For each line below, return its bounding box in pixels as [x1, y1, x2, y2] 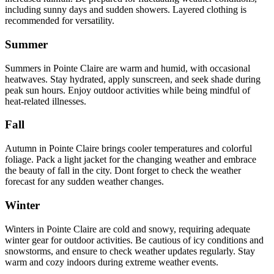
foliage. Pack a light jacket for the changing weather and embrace [5, 154, 256, 165]
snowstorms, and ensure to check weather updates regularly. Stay [5, 245, 255, 256]
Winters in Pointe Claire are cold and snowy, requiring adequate [5, 223, 250, 234]
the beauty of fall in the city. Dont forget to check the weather [5, 165, 241, 176]
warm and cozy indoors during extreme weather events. [5, 256, 218, 267]
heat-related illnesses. [5, 95, 86, 106]
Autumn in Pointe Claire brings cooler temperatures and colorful [5, 143, 252, 154]
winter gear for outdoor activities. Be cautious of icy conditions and [5, 234, 264, 245]
